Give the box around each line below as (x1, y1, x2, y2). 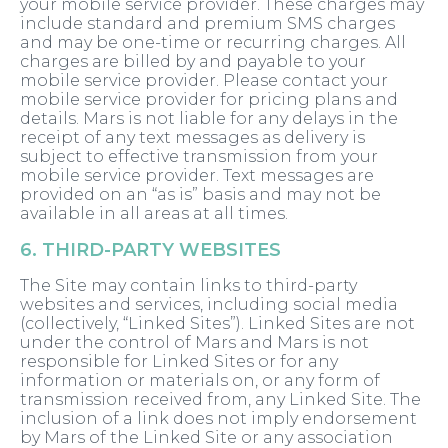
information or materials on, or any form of (20, 371, 380, 391)
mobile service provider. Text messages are (20, 166, 374, 186)
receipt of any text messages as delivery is (20, 128, 365, 148)
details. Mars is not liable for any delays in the (20, 109, 398, 129)
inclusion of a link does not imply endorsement (20, 409, 417, 429)
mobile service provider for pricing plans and (20, 90, 398, 110)
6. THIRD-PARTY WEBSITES (20, 239, 281, 262)
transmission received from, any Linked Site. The (20, 390, 421, 410)
